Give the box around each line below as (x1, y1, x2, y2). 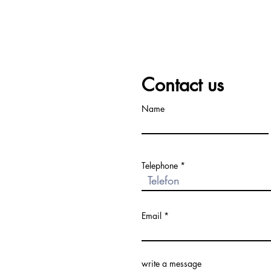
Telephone (142, 160, 178, 171)
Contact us (142, 73, 224, 97)
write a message (142, 258, 201, 269)
